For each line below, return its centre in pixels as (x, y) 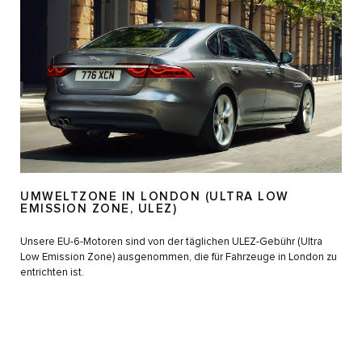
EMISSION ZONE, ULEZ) (99, 208)
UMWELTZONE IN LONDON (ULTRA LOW (155, 196)
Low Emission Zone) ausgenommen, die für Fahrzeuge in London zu (179, 257)
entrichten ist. (52, 272)
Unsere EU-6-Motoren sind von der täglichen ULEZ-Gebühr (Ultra (171, 242)
